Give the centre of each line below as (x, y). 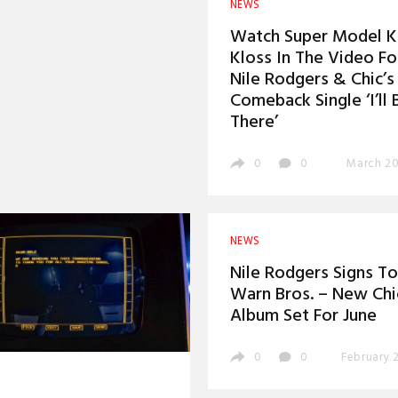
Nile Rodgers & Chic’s (312, 80)
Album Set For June (303, 317)
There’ (254, 122)
